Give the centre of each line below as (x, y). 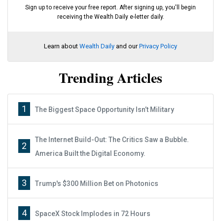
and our (127, 46)
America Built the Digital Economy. (90, 153)
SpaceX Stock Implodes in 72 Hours (93, 213)
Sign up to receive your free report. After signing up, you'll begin (110, 7)
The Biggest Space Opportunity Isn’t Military (105, 109)
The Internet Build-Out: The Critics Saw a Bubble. (112, 139)
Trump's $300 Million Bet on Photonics (97, 183)
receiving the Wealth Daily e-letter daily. (110, 17)
